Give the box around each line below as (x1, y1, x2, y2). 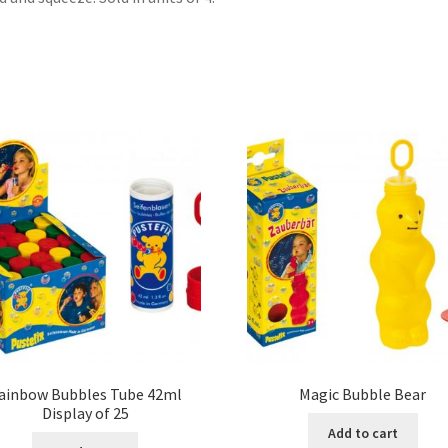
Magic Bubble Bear (299, 384, 427, 405)
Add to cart (327, 423, 398, 442)
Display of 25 (41, 403, 129, 424)
